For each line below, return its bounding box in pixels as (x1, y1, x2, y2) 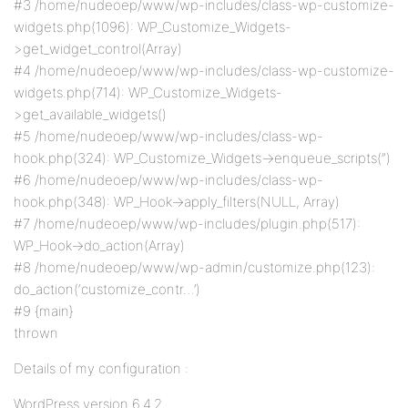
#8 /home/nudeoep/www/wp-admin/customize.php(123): (14, 259, 375, 276)
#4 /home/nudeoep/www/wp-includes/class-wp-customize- (14, 62, 394, 79)
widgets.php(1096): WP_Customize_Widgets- (14, 18, 291, 36)
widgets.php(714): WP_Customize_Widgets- (14, 84, 282, 101)
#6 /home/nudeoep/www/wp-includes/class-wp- (14, 171, 323, 189)
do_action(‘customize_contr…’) (14, 280, 200, 298)
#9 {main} (14, 302, 74, 320)
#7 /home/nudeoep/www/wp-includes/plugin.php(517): (14, 215, 361, 232)
